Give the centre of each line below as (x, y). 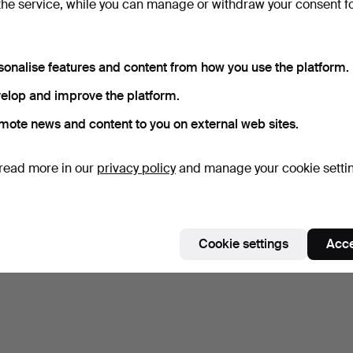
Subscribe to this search (81, 38)
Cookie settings (243, 243)
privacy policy (136, 168)
